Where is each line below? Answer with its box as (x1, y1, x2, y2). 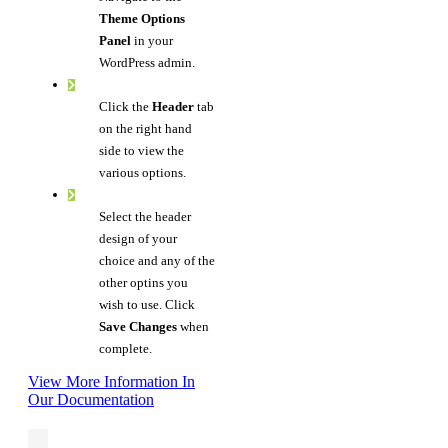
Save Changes (99, 318, 178, 334)
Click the (99, 98, 153, 114)
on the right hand (99, 120, 193, 136)
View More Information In (28, 372, 195, 390)
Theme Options (99, 10, 186, 26)
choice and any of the (99, 252, 216, 268)
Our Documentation (28, 390, 154, 408)
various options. (99, 164, 187, 180)
